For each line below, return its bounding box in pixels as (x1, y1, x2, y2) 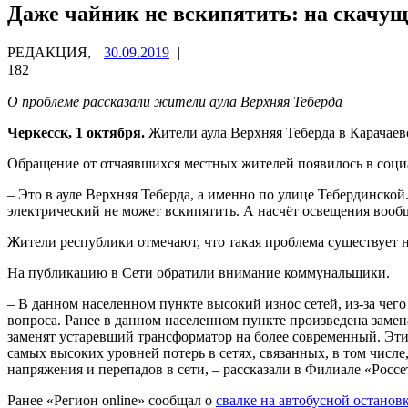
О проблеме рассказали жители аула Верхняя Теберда (7, 93, 342, 109)
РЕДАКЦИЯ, (7, 44, 95, 60)
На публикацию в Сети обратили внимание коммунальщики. (7, 264, 390, 280)
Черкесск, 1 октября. (7, 124, 145, 140)
